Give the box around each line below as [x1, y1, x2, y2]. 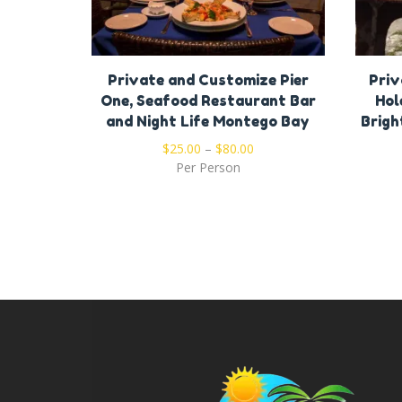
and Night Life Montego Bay [106, 111, 310, 130]
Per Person [175, 158, 240, 176]
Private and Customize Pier [107, 70, 309, 89]
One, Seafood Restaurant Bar [100, 91, 316, 109]
